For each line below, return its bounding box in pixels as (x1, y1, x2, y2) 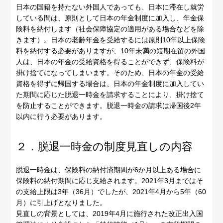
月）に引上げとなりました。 (16, 198, 107, 207)
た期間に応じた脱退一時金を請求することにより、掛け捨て (16, 91, 205, 99)
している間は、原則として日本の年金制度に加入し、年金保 (16, 14, 205, 22)
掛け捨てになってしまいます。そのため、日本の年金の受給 (16, 69, 205, 77)
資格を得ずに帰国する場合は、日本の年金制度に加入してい (16, 80, 205, 88)
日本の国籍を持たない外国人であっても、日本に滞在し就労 (16, 3, 205, 11)
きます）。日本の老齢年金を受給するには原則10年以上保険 (16, 36, 206, 44)
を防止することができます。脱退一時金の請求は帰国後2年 (16, 102, 202, 110)
